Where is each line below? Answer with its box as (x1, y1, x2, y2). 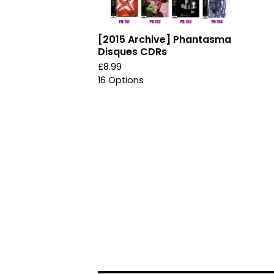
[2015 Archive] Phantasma (98, 32, 231, 46)
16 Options (98, 74, 144, 86)
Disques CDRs (98, 45, 167, 59)
